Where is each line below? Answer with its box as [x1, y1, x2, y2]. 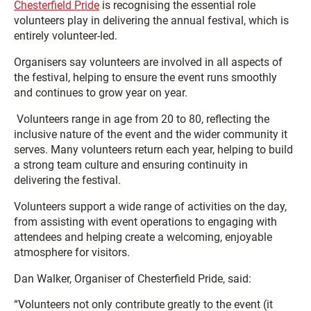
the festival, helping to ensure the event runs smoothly [14, 70, 277, 84]
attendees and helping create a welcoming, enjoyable [14, 230, 272, 244]
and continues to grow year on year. [14, 85, 187, 99]
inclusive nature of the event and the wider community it [14, 127, 287, 141]
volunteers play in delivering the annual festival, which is [14, 13, 289, 27]
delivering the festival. [14, 173, 121, 187]
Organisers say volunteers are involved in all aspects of [14, 55, 283, 69]
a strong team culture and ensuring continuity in [14, 158, 248, 171]
